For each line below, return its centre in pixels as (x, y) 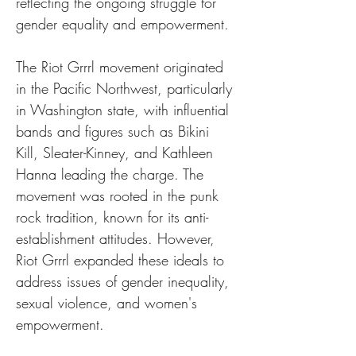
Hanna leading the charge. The (112, 174)
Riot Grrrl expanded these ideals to (122, 260)
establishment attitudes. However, (118, 238)
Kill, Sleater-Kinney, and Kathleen (117, 153)
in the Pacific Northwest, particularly (126, 88)
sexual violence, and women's (109, 303)
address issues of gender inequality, (125, 281)
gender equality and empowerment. (122, 24)
